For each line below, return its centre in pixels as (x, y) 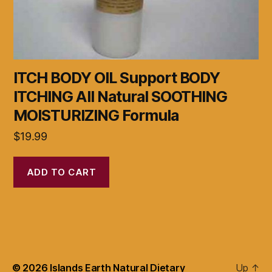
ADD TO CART (61, 172)
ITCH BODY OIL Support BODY (117, 78)
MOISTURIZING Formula (96, 116)
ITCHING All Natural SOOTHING (121, 97)
